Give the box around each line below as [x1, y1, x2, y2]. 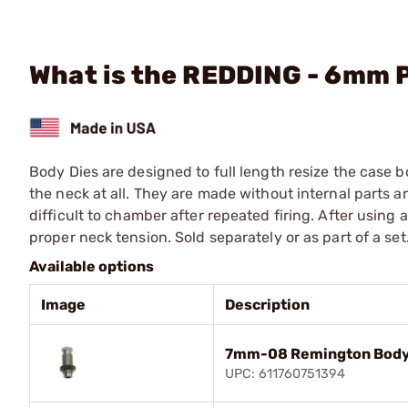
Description [225, 295, 310, 313]
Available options [29, 257, 154, 275]
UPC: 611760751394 [225, 365, 345, 382]
